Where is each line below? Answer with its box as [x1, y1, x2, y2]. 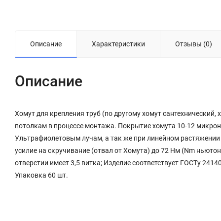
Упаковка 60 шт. [15, 171, 68, 180]
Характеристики [92, 40, 145, 48]
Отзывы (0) [175, 40, 212, 48]
